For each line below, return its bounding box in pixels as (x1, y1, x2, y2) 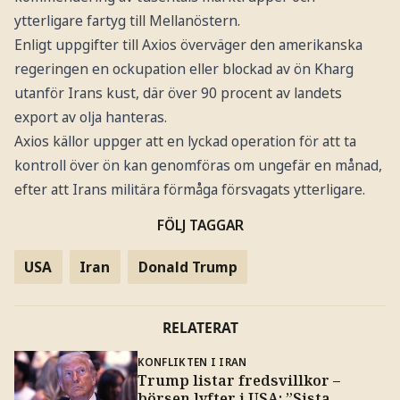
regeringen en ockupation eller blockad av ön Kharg (13, 58, 354, 79)
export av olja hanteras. (13, 106, 167, 127)
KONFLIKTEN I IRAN (137, 354, 247, 369)
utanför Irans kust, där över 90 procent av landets (13, 82, 342, 103)
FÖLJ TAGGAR (156, 215, 244, 236)
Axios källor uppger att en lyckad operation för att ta (13, 130, 356, 151)
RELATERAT (162, 318, 238, 338)
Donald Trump (137, 256, 237, 277)
